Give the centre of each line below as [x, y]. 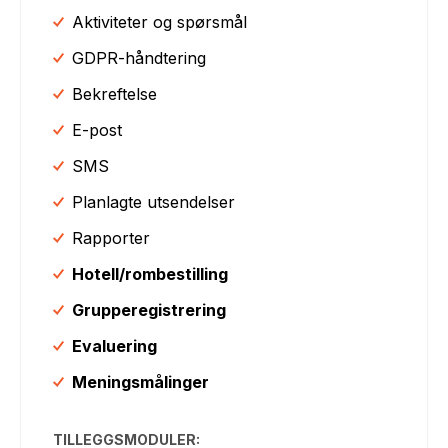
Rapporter [111, 237]
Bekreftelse [115, 93]
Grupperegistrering [149, 309]
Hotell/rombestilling [150, 273]
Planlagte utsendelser [154, 201]
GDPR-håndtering [139, 57]
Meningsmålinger [141, 381]
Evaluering [115, 345]
